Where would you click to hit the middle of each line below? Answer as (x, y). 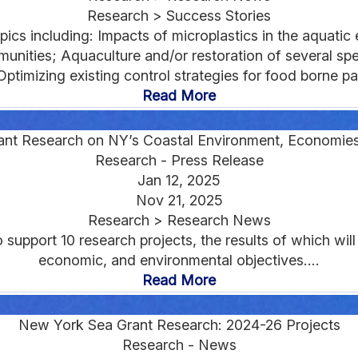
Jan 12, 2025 (179, 180)
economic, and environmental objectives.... (179, 260)
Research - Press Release (179, 160)
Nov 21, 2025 (179, 200)
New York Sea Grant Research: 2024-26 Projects (179, 324)
